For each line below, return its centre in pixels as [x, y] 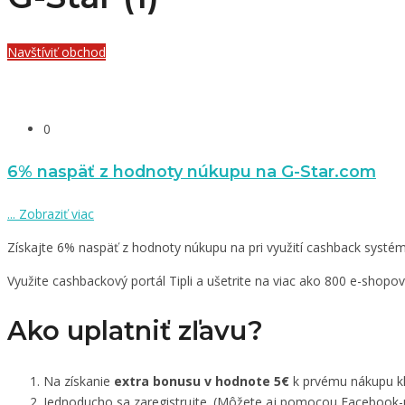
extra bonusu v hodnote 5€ [202, 381]
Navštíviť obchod [57, 52]
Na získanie [79, 381]
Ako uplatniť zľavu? [135, 331]
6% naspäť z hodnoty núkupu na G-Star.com [192, 171]
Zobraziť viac [55, 214]
